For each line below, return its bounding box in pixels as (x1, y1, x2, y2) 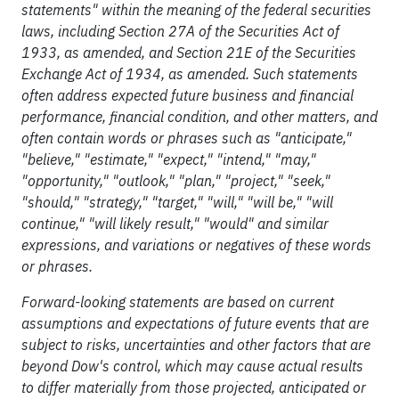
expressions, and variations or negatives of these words (21, 236, 371, 254)
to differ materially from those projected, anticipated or (21, 379, 366, 396)
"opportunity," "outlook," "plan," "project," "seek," (21, 172, 330, 190)
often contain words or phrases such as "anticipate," (21, 129, 352, 147)
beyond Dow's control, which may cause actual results (21, 357, 363, 375)
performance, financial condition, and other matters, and (21, 108, 378, 126)
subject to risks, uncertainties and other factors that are (21, 336, 370, 354)
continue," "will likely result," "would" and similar (21, 215, 329, 232)
